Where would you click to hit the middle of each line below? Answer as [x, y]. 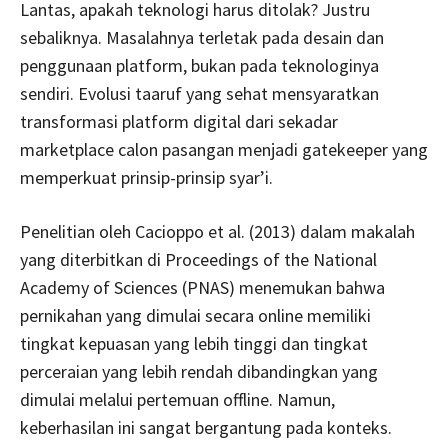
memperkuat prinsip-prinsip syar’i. [146, 178]
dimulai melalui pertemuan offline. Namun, [177, 400]
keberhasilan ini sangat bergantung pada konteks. [206, 428]
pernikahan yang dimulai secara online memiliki [195, 316]
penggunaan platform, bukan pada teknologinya [199, 66]
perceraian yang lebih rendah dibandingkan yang [199, 372]
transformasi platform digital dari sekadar [179, 122]
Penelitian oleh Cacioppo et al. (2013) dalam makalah [217, 232]
